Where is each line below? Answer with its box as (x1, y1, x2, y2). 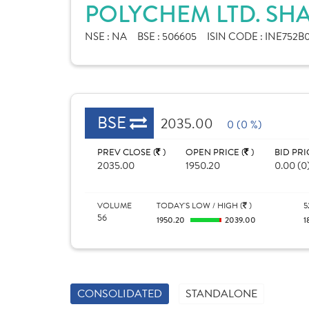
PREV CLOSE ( (97, 146, 156, 159)
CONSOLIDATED (77, 286, 162, 302)
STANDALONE (186, 286, 257, 302)
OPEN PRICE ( (186, 146, 245, 159)
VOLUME (97, 199, 132, 212)
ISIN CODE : (207, 29, 265, 44)
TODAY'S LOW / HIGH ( (156, 199, 243, 212)
